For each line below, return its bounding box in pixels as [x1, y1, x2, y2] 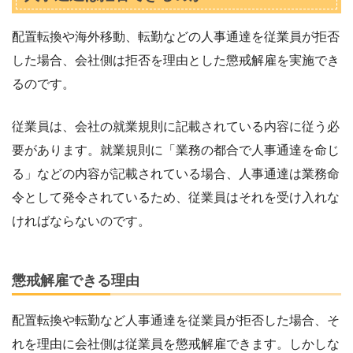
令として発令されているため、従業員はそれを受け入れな [12, 190, 340, 204]
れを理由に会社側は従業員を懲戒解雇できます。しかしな [12, 337, 340, 351]
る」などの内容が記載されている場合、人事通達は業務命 [12, 166, 340, 180]
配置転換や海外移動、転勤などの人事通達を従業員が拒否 [12, 29, 340, 43]
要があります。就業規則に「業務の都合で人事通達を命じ [12, 143, 340, 157]
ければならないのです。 [12, 214, 150, 228]
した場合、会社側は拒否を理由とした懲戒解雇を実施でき [12, 53, 340, 67]
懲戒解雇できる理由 [12, 272, 139, 288]
